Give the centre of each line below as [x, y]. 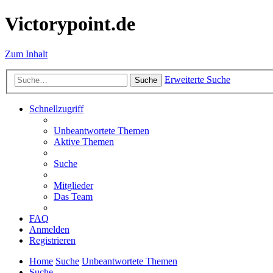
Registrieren [52, 241]
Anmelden [49, 230]
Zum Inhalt [26, 54]
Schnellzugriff [56, 109]
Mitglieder [73, 186]
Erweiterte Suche [197, 80]
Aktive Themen [84, 142]
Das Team [73, 197]
